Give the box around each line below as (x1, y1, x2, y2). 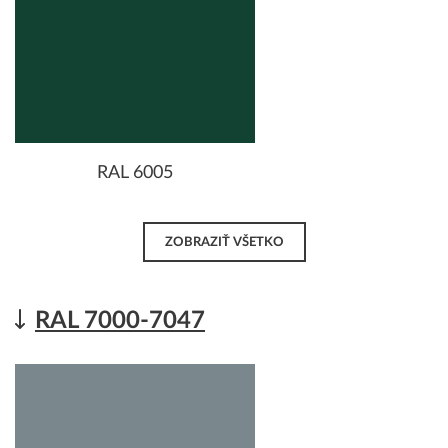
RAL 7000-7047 (35, 308, 205, 333)
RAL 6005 (97, 163, 173, 182)
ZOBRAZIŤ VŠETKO (164, 236, 284, 249)
